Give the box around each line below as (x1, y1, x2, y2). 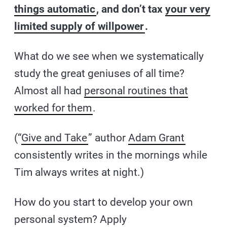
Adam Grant (128, 131, 185, 144)
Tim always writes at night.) (14, 166, 144, 178)
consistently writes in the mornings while (14, 148, 208, 161)
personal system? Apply (14, 213, 127, 225)
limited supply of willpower (14, 20, 144, 32)
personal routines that (84, 84, 188, 97)
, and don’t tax (96, 3, 166, 15)
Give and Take (21, 131, 88, 144)
